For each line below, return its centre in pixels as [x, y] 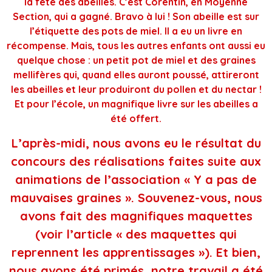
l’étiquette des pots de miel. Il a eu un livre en [136, 31]
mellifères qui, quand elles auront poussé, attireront [136, 75]
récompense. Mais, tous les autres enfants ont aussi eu [136, 46]
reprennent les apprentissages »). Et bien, [136, 253]
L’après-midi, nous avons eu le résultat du [136, 143]
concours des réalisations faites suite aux [136, 161]
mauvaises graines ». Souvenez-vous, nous [136, 198]
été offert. [136, 119]
